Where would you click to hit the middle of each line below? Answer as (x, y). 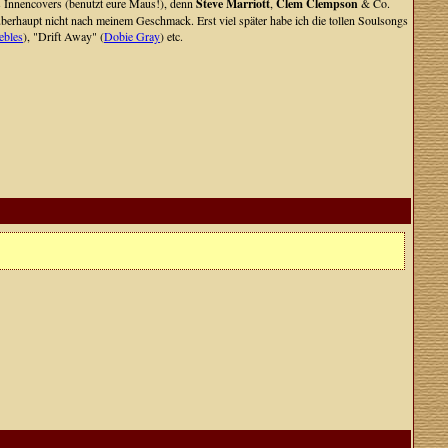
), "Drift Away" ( (63, 36)
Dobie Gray (132, 36)
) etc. (171, 36)
